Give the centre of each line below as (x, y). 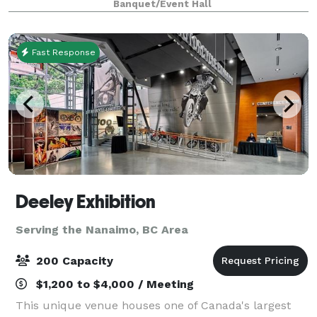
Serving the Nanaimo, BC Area (102, 229)
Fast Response (62, 52)
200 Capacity (73, 260)
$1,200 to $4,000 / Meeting (113, 284)
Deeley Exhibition (86, 201)
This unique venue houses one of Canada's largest (153, 305)
